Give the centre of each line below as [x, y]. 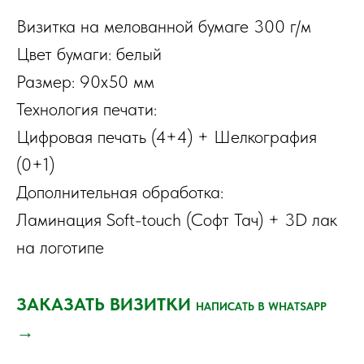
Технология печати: [87, 109]
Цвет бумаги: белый [89, 54]
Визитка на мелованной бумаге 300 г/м [164, 26]
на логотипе [60, 247]
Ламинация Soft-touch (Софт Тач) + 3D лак [177, 219]
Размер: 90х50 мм [85, 81]
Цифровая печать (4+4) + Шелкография [167, 136]
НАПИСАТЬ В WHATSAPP [263, 306]
